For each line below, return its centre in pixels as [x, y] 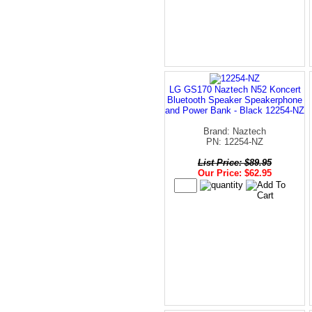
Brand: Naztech [235, 131]
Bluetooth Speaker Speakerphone [235, 100]
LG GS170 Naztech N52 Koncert [235, 89]
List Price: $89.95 [235, 162]
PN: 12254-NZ [235, 141]
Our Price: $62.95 [235, 173]
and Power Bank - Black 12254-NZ [235, 110]
